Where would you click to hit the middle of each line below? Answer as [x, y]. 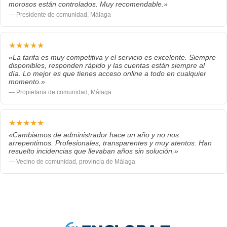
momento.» [27, 82]
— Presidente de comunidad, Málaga [60, 15]
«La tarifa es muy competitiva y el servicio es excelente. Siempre [112, 57]
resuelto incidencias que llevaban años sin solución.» [93, 151]
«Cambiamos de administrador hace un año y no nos [94, 135]
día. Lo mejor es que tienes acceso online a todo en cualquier [107, 73]
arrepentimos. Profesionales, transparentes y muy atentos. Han [110, 143]
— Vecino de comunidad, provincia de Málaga [72, 162]
